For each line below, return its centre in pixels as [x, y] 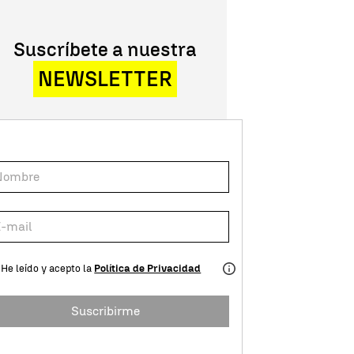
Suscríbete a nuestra [105, 50]
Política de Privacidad [148, 269]
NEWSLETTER [105, 79]
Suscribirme [105, 311]
